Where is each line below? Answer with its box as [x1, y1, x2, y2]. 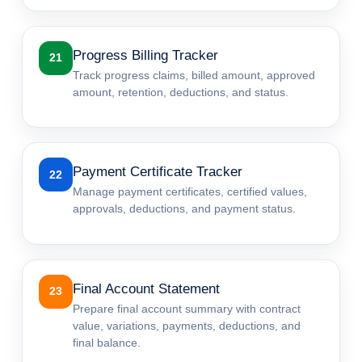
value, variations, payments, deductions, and [73, 318, 301, 332]
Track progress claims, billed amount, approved [73, 68, 316, 82]
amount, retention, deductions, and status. [73, 85, 289, 99]
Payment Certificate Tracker [73, 164, 243, 180]
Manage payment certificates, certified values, [73, 185, 308, 199]
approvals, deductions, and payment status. [73, 202, 297, 216]
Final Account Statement [73, 280, 221, 297]
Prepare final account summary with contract [73, 301, 301, 315]
